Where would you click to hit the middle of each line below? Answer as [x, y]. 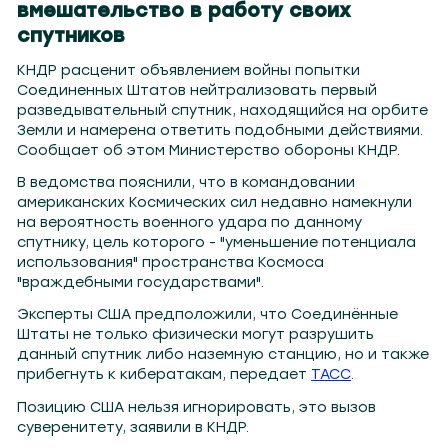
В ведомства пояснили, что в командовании [186, 183]
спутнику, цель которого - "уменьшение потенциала [217, 243]
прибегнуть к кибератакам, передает [164, 375]
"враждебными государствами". [141, 283]
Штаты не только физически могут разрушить [196, 335]
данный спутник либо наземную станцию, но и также [223, 355]
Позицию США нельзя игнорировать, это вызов [197, 407]
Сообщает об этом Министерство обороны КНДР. [209, 150]
